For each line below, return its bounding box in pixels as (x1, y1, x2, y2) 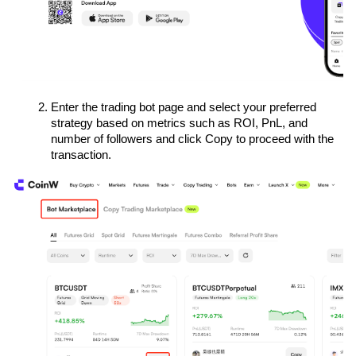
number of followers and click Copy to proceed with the (51, 133, 334, 146)
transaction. (51, 149, 111, 162)
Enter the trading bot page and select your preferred (51, 101, 316, 114)
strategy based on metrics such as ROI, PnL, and (51, 117, 308, 130)
